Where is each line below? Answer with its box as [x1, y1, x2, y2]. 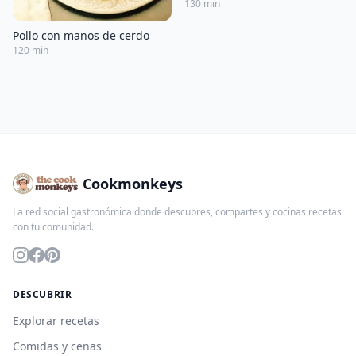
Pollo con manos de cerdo [13, 27, 149, 43]
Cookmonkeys [83, 173, 184, 193]
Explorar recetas [13, 312, 99, 328]
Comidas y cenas [13, 338, 102, 354]
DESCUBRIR [13, 287, 72, 301]
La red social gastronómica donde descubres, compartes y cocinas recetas [13, 204, 342, 219]
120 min [13, 43, 48, 57]
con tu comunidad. [13, 219, 94, 234]
